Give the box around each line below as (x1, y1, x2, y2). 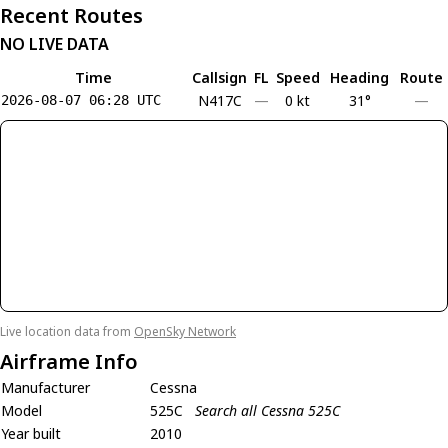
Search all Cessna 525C (195, 401, 340, 421)
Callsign (192, 68, 247, 88)
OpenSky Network (134, 323, 236, 341)
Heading (330, 68, 389, 88)
